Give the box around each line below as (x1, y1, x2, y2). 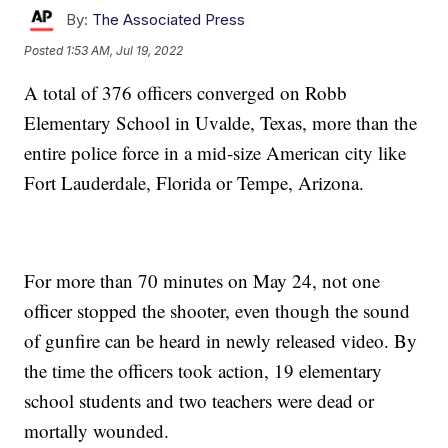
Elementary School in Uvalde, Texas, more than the (24, 110, 418, 136)
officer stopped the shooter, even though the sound (24, 298, 411, 324)
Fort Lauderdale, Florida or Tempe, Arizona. (24, 170, 365, 196)
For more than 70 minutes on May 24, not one (24, 268, 381, 294)
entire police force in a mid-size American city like (24, 140, 407, 166)
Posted (24, 43, 67, 59)
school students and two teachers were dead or (24, 388, 375, 414)
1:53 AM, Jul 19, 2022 (66, 43, 184, 59)
